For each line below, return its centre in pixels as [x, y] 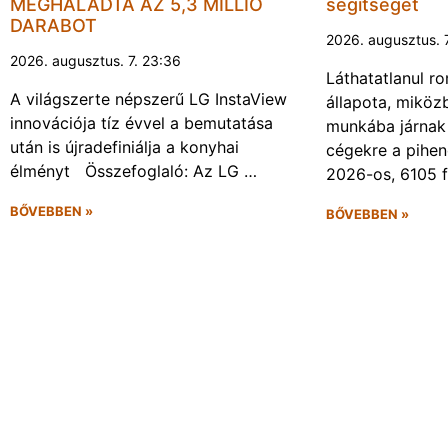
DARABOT [53, 25]
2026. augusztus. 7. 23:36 [95, 60]
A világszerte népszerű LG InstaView [148, 98]
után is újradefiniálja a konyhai [124, 146]
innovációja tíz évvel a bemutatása [141, 122]
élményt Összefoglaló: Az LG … [133, 170]
